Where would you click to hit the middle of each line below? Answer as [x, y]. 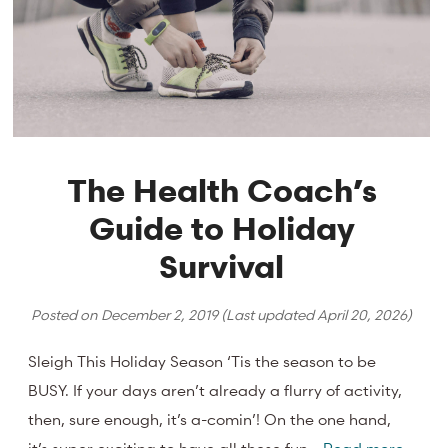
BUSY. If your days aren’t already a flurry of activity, [215, 389]
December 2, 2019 [160, 314]
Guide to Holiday [221, 228]
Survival [222, 266]
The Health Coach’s [221, 190]
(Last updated [268, 314]
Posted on [66, 314]
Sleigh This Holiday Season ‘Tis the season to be [202, 360]
